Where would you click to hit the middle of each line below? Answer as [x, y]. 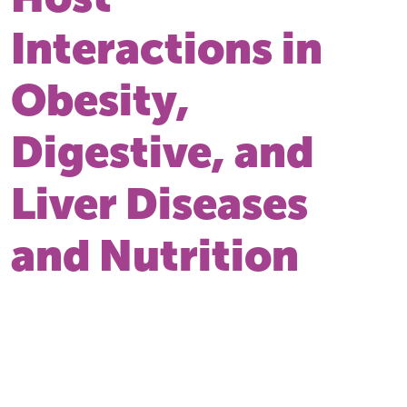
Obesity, [100, 99]
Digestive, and [162, 151]
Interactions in [167, 48]
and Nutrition [155, 255]
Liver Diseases [159, 203]
